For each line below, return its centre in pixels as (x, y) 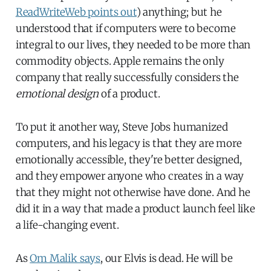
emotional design (57, 93)
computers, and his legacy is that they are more (129, 143)
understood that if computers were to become (126, 28)
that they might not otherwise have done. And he (133, 192)
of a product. (129, 93)
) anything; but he (179, 12)
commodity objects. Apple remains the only (120, 61)
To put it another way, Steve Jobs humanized (122, 127)
